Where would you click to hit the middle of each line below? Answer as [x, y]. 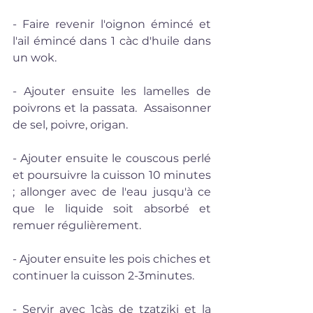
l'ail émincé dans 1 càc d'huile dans [112, 41]
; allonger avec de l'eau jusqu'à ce [112, 191]
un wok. [35, 57]
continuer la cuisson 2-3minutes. [103, 275]
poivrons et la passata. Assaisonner [112, 108]
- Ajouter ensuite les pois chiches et [112, 259]
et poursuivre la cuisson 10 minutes [112, 175]
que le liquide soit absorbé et [112, 208]
